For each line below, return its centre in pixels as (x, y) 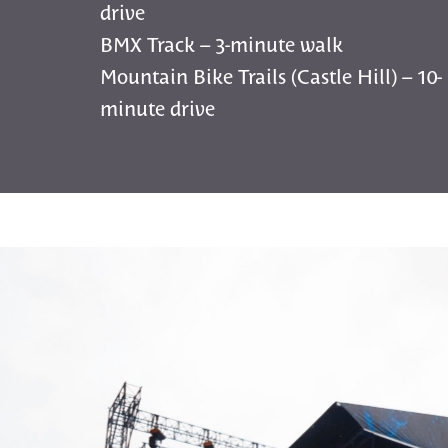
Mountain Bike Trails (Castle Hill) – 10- (271, 75)
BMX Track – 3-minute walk (222, 43)
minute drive (158, 107)
